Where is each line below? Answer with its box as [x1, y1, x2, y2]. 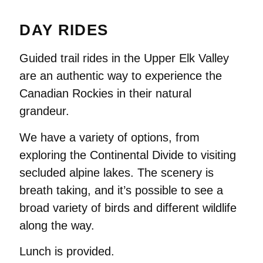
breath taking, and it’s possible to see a [19, 183, 224, 197]
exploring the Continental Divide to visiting [19, 148, 237, 161]
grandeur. [19, 104, 70, 118]
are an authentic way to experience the [19, 69, 222, 83]
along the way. [19, 218, 95, 232]
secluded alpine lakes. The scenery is [19, 166, 214, 179]
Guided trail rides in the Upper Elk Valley [19, 52, 230, 65]
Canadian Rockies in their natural [19, 87, 192, 100]
